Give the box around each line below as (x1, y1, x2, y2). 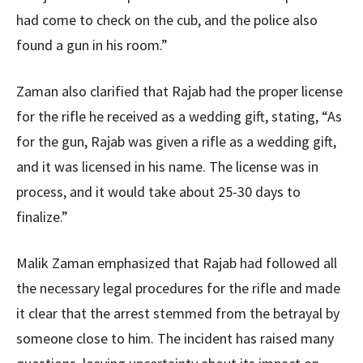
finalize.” (16, 207, 68, 227)
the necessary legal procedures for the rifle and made (16, 279, 340, 298)
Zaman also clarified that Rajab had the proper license (16, 82, 343, 101)
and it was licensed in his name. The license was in (16, 157, 318, 177)
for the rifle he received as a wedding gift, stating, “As (16, 107, 342, 126)
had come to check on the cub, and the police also (16, 11, 318, 30)
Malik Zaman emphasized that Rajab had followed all (16, 254, 337, 273)
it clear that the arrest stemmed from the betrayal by (16, 304, 340, 323)
